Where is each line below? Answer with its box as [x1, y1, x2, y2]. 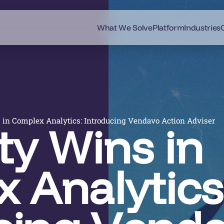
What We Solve [97, 22, 152, 32]
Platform [152, 22, 184, 32]
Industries [184, 22, 221, 32]
